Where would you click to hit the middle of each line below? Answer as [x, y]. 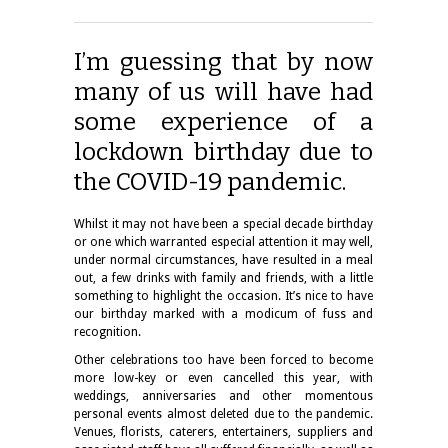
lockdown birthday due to [223, 151]
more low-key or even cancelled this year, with [223, 377]
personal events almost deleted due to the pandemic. [223, 413]
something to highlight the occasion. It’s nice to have [223, 295]
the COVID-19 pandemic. [210, 181]
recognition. [107, 331]
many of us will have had [223, 91]
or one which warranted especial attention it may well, [223, 241]
